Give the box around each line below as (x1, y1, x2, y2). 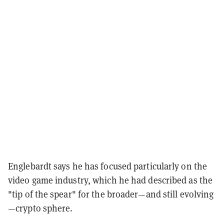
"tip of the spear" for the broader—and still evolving (8, 188, 214, 200)
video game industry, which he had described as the (8, 174, 213, 186)
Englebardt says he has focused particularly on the (8, 160, 207, 172)
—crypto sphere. (8, 202, 73, 214)
